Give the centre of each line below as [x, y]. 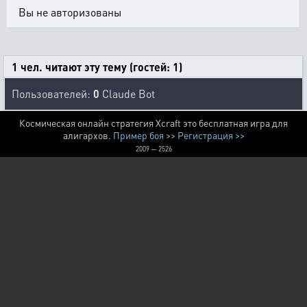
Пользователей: [52, 94]
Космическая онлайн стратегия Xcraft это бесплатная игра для [153, 123]
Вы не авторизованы [70, 12]
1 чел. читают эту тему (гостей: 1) [97, 67]
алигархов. [88, 135]
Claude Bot [127, 94]
